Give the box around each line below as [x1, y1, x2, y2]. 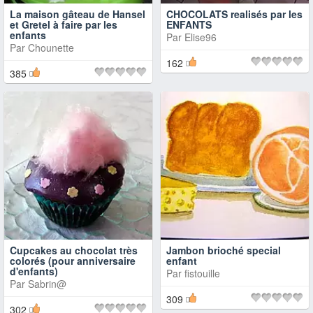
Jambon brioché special [166, 243, 281, 257]
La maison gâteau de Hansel [10, 7, 145, 21]
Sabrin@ [28, 277, 66, 291]
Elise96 [184, 30, 217, 44]
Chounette [28, 41, 74, 54]
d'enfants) [10, 264, 58, 278]
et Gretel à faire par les [10, 17, 117, 31]
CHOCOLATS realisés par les [166, 7, 303, 21]
